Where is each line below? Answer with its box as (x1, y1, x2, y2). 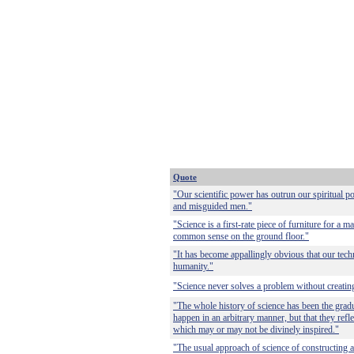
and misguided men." (173, 201, 252, 212)
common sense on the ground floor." (173, 231, 309, 242)
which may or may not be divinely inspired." (173, 324, 339, 335)
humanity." (173, 261, 213, 272)
